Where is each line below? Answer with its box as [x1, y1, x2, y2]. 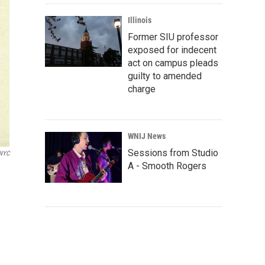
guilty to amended [128, 70, 202, 82]
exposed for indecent [128, 44, 216, 56]
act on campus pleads [128, 57, 218, 69]
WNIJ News [128, 131, 166, 141]
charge [128, 83, 156, 95]
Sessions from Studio [128, 147, 218, 159]
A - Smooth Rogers [128, 160, 206, 172]
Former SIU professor [128, 31, 218, 43]
